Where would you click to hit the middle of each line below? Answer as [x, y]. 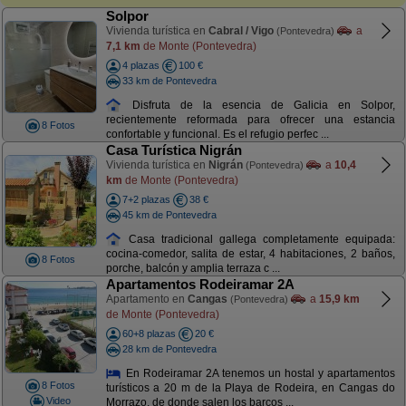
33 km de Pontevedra [169, 80]
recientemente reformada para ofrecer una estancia [250, 120]
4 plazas [140, 65]
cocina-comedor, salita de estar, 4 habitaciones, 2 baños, [250, 254]
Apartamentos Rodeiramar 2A [200, 284]
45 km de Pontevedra [169, 214]
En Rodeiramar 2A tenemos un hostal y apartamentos [258, 373]
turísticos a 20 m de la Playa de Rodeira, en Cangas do [250, 388]
